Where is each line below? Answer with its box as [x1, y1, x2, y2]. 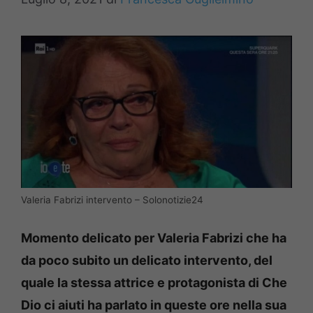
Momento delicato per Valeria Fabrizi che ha [21, 231, 286, 246]
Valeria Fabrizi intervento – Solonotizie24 [21, 194, 203, 206]
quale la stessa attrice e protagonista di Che [21, 275, 287, 291]
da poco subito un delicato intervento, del [21, 253, 272, 268]
